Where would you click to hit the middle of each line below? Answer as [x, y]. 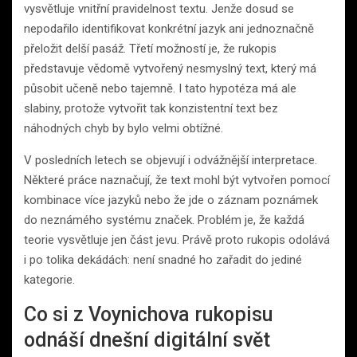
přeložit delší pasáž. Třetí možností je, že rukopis [150, 48]
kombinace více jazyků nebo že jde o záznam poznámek [171, 200]
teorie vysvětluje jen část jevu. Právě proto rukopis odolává [177, 239]
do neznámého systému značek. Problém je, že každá [164, 220]
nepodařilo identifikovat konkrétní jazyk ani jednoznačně [169, 28]
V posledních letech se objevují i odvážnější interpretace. [171, 160]
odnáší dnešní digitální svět [147, 339]
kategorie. [49, 279]
